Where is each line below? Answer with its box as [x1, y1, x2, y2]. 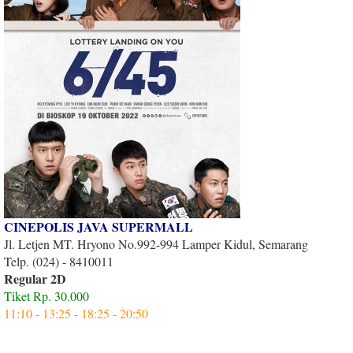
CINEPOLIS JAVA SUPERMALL [4, 217, 193, 236]
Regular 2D [4, 269, 66, 288]
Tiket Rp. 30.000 [4, 287, 89, 304]
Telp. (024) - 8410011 [4, 252, 113, 269]
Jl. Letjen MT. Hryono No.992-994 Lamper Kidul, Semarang [4, 235, 308, 252]
